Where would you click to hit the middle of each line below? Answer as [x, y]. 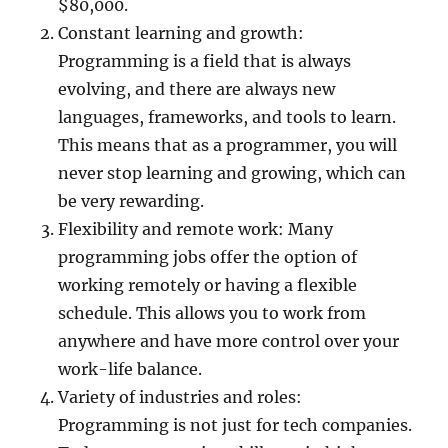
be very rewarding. [131, 201]
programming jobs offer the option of [208, 257]
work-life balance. [130, 369]
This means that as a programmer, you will [228, 145]
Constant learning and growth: [181, 33]
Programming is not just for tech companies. [235, 425]
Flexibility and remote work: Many [196, 229]
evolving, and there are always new [197, 89]
